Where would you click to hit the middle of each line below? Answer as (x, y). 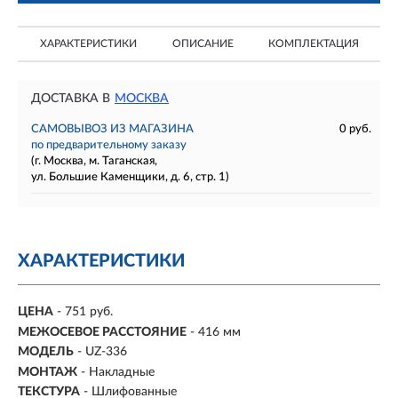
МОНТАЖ (48, 372)
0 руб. (355, 129)
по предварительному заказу (109, 145)
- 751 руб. (85, 312)
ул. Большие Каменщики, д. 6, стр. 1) (130, 177)
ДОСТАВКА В (71, 99)
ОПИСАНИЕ (203, 44)
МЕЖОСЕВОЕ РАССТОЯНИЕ (102, 332)
